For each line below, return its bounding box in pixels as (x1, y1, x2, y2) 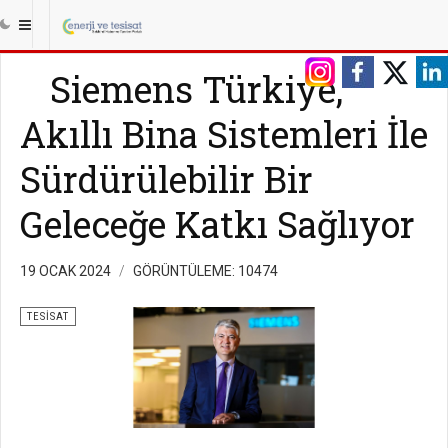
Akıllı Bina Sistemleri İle (20, 110, 428, 158)
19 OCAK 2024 (20, 263, 114, 279)
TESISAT (27, 310, 69, 323)
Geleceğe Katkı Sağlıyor (20, 200, 415, 248)
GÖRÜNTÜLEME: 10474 (133, 263, 278, 279)
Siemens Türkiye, (50, 65, 343, 113)
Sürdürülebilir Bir (20, 155, 313, 203)
